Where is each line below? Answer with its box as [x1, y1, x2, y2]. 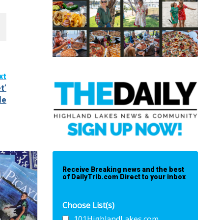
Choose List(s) [62, 200, 114, 211]
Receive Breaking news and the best [62, 165, 184, 174]
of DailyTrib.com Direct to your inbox [62, 173, 186, 181]
